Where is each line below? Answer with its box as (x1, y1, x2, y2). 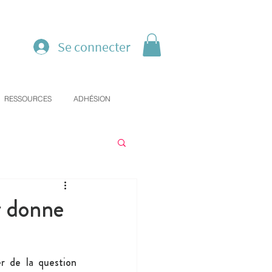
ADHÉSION (73, 94, 110, 104)
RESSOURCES (4, 94, 52, 104)
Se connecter (58, 38, 131, 55)
